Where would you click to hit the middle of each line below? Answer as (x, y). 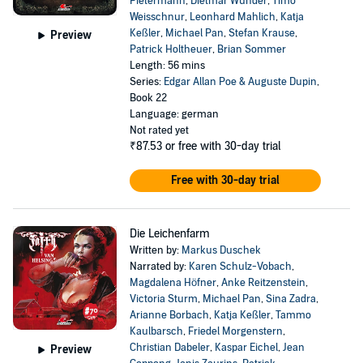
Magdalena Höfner (173, 283)
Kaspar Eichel (246, 348)
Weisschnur (157, 17)
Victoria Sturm (163, 299)
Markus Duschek (221, 250)
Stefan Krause (261, 33)
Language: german (174, 114)
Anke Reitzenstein (263, 283)
